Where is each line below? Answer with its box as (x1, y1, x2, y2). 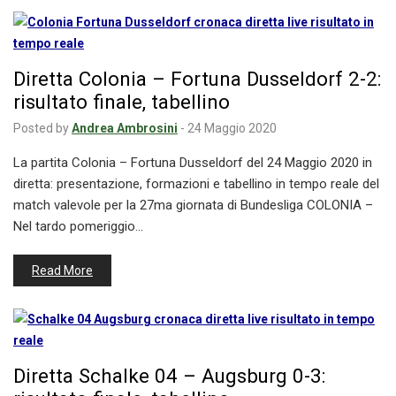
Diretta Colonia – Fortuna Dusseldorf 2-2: (13, 67, 381, 91)
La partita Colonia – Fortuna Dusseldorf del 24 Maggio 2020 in (13, 155, 372, 171)
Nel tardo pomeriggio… (13, 218, 143, 235)
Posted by (13, 121, 69, 136)
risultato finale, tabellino (13, 90, 230, 114)
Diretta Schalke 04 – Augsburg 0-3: (13, 364, 325, 388)
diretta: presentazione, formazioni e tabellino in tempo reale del (13, 176, 379, 193)
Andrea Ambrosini (72, 121, 178, 136)
